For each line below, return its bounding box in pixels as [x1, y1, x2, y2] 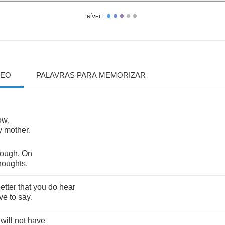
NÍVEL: [86, 14, 103, 19]
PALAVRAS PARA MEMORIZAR [36, 71, 146, 79]
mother [4, 126, 29, 134]
